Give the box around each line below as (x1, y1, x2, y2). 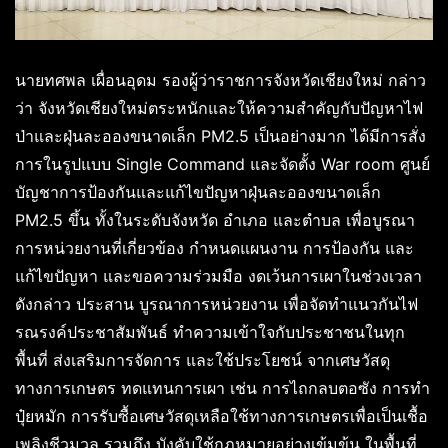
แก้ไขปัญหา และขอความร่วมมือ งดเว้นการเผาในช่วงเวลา (15, 265, 422, 286)
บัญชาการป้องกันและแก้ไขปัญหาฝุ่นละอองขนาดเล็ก (15, 181, 381, 202)
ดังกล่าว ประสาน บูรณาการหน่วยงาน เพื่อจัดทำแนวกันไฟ (15, 293, 418, 314)
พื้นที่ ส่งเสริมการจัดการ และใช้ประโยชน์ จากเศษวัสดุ (15, 349, 390, 370)
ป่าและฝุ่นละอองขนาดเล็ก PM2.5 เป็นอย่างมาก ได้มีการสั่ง (15, 125, 426, 146)
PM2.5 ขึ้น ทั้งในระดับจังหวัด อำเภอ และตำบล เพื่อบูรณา (15, 209, 415, 230)
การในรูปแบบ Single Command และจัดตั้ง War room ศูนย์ (15, 153, 430, 174)
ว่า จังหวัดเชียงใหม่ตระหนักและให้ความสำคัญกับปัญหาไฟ (15, 97, 423, 118)
